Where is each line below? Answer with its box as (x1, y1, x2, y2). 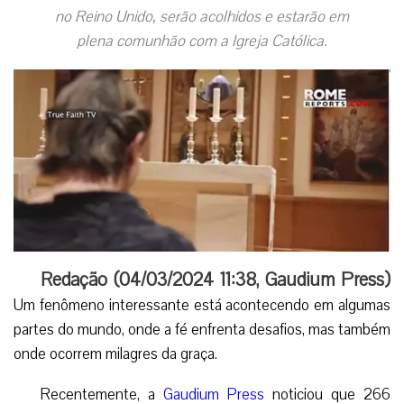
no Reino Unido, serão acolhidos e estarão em (55, 5, 349, 27)
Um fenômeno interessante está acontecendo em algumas (14, 295, 390, 316)
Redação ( (41, 267, 119, 292)
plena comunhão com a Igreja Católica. (77, 30, 327, 51)
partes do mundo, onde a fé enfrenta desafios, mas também (14, 319, 390, 340)
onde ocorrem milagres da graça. (14, 344, 217, 364)
